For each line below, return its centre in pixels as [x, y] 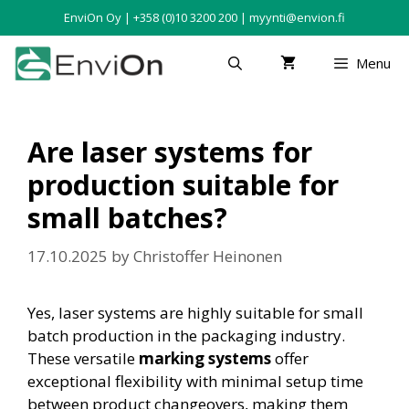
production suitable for [183, 185]
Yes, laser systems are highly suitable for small [195, 312]
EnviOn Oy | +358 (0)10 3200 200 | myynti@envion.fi [204, 17]
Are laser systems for [170, 152]
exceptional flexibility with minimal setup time [195, 381]
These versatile [83, 358]
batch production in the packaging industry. [186, 335]
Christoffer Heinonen [208, 256]
